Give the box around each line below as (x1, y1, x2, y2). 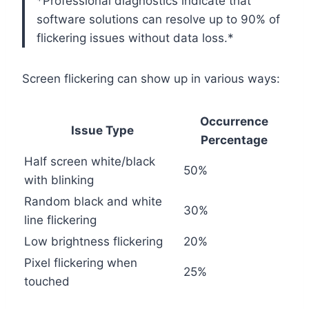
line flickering (24, 213, 97, 228)
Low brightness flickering (24, 235, 163, 249)
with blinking (24, 173, 94, 188)
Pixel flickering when (24, 256, 137, 270)
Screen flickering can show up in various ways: (22, 72, 280, 86)
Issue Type (71, 123, 134, 138)
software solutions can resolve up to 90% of (37, 12, 280, 27)
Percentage (201, 133, 268, 148)
